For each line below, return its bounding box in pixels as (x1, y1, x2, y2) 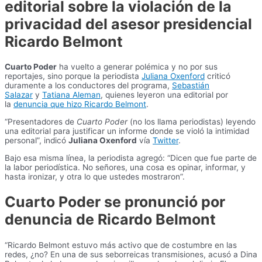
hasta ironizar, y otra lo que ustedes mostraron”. (5, 171, 185, 181)
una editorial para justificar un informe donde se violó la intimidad (5, 126, 249, 136)
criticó (205, 71, 230, 81)
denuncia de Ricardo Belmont (5, 211, 216, 229)
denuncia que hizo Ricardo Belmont (13, 99, 146, 109)
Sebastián (172, 81, 209, 91)
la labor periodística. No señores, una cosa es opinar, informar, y (5, 162, 246, 172)
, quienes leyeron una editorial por (101, 90, 228, 100)
